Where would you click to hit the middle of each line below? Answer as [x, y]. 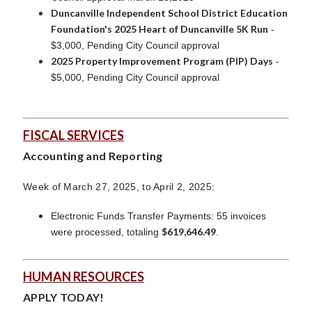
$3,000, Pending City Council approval [135, 45]
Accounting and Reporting [93, 155]
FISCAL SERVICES [73, 135]
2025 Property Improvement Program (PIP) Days [162, 61]
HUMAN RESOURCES [84, 276]
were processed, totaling [106, 232]
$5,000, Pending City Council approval [135, 77]
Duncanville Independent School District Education [169, 13]
